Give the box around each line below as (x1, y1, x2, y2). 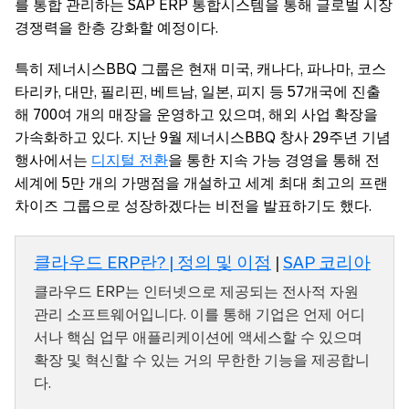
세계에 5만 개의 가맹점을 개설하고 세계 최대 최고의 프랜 (15, 175, 388, 192)
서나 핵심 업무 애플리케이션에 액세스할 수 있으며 (34, 330, 362, 346)
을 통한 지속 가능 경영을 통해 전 (168, 152, 380, 169)
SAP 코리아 (283, 253, 371, 273)
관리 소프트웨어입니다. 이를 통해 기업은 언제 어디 (34, 307, 365, 323)
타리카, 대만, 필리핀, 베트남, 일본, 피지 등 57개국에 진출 (15, 84, 381, 100)
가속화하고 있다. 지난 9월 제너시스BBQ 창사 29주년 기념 (15, 130, 391, 146)
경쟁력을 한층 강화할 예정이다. (15, 20, 218, 37)
